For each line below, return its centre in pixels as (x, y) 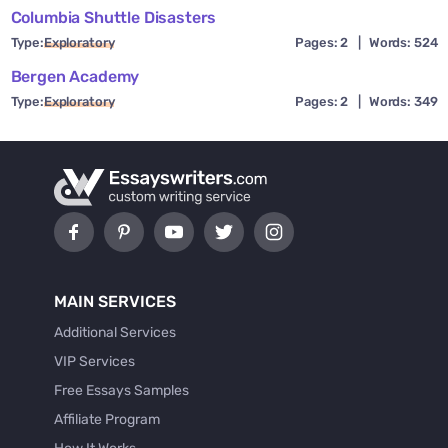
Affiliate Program (107, 419)
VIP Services (94, 361)
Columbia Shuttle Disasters (113, 17)
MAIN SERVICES (115, 301)
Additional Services (115, 332)
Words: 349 (403, 101)
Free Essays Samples (121, 390)
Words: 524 (403, 42)
